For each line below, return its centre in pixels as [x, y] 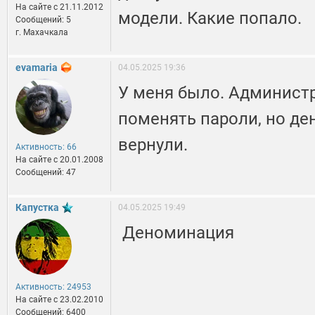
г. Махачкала [42, 33]
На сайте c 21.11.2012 [59, 7]
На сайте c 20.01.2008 [59, 160]
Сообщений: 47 [46, 173]
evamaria [37, 68]
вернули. [153, 145]
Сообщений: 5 [43, 20]
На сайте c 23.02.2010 [59, 300]
